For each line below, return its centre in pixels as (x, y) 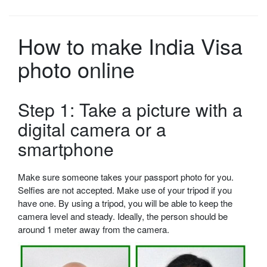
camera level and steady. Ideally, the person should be (123, 216)
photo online (76, 69)
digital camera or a (92, 129)
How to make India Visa (130, 46)
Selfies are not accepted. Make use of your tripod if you (125, 190)
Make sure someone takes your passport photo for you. (126, 177)
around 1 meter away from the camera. (94, 229)
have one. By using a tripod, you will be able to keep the (125, 203)
